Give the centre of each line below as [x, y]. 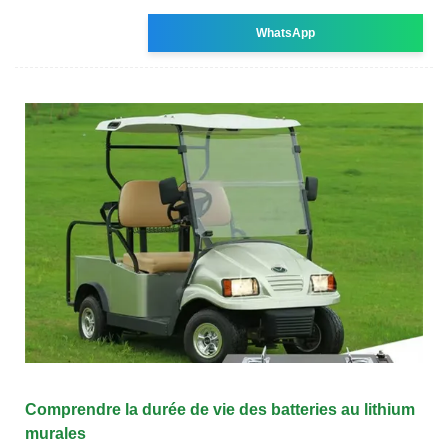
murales [55, 433]
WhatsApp [286, 32]
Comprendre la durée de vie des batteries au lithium [220, 409]
